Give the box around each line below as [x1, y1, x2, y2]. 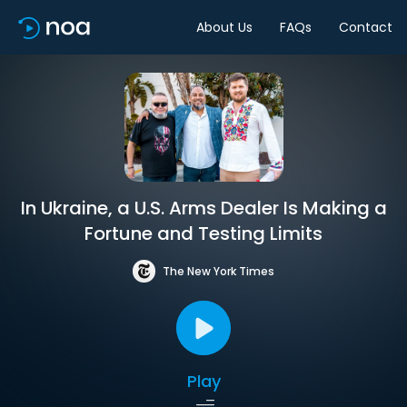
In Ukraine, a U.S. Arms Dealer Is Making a [20, 195, 387, 221]
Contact [339, 17, 392, 36]
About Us [196, 17, 253, 36]
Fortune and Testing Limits [84, 221, 323, 246]
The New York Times [163, 263, 274, 279]
